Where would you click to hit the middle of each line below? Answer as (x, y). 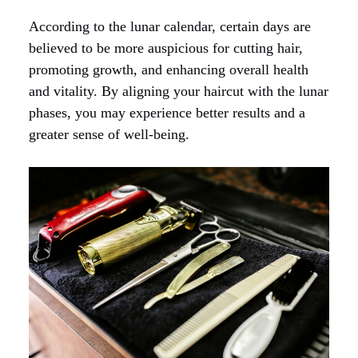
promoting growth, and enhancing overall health (169, 69)
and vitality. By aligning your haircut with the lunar (179, 91)
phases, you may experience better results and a (167, 112)
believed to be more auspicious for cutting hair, (166, 48)
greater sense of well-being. (109, 134)
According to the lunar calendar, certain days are (170, 26)
